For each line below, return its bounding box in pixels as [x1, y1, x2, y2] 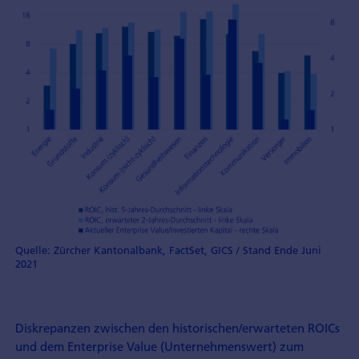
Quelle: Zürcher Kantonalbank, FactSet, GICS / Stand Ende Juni [14, 244, 321, 257]
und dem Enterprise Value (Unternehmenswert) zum [14, 337, 304, 354]
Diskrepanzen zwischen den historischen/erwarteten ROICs [14, 319, 340, 336]
